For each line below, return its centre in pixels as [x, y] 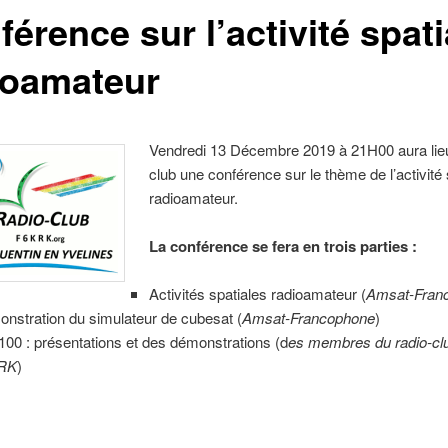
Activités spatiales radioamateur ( [258, 294]
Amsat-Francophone [309, 318]
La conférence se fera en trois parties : [283, 246]
